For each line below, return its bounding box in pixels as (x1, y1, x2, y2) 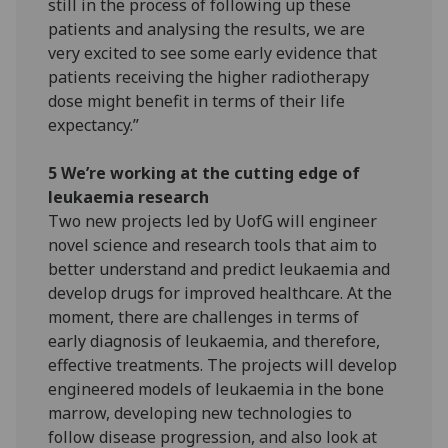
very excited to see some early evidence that (48, 42, 378, 65)
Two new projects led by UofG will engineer (48, 210, 378, 233)
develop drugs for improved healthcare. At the (48, 282, 393, 305)
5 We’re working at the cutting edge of (48, 162, 361, 185)
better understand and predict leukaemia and (48, 258, 391, 281)
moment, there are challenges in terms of (48, 306, 360, 329)
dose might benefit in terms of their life (48, 90, 346, 113)
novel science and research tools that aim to (48, 234, 378, 257)
